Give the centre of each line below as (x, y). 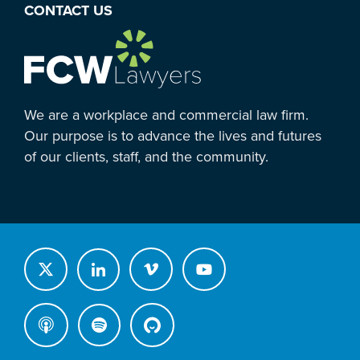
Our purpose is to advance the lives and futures (173, 136)
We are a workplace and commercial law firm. (166, 115)
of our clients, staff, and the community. (146, 157)
